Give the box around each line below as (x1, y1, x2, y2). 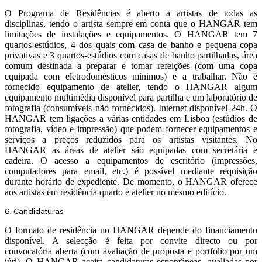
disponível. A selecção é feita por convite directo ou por (5, 236, 257, 246)
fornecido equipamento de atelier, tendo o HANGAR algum (5, 82, 257, 92)
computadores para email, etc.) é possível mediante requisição (5, 166, 257, 176)
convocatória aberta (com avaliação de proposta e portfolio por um (5, 246, 257, 256)
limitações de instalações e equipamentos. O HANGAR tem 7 (5, 29, 257, 39)
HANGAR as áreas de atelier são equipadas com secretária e (5, 145, 257, 155)
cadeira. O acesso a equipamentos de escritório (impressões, (5, 156, 257, 166)
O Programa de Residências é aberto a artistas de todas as (5, 8, 257, 18)
